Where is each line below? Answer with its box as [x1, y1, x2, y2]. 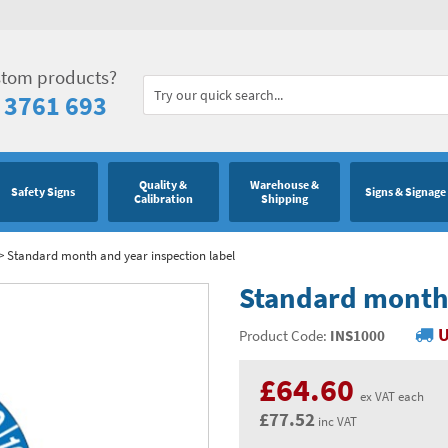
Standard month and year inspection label [7, 247, 235, 263]
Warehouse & [249, 178, 319, 192]
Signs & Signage [364, 185, 446, 199]
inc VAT [315, 413, 357, 429]
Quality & [139, 178, 188, 192]
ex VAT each [354, 388, 424, 404]
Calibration [133, 192, 193, 206]
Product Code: [239, 326, 330, 345]
